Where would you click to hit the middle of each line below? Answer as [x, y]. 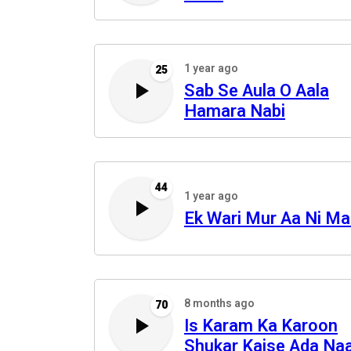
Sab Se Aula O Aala [257, 91]
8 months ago [219, 304]
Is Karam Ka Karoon [261, 326]
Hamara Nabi [235, 111]
